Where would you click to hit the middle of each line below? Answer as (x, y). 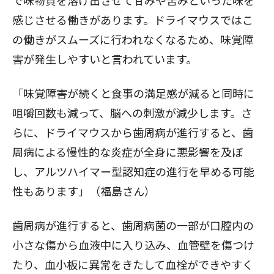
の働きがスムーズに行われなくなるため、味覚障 (133, 39)
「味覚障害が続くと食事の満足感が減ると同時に (133, 93)
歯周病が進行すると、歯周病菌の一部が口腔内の (133, 225)
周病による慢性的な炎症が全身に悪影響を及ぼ (128, 151)
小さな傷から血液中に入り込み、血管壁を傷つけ (133, 244)
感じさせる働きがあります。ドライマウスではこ (133, 19)
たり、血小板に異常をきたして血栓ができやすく (133, 264)
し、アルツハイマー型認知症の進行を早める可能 (133, 171)
